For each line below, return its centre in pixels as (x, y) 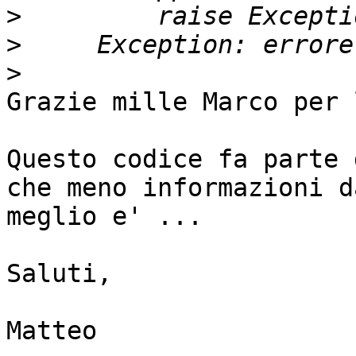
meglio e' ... (104, 217)
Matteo (52, 331)
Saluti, (59, 274)
